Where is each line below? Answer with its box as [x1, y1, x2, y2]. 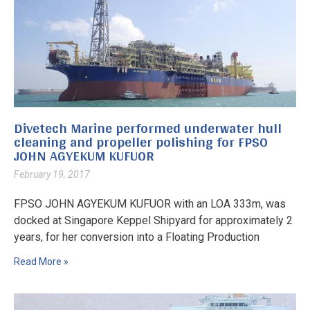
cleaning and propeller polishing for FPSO [14, 129, 268, 155]
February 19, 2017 [14, 169, 90, 181]
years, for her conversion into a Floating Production [14, 230, 259, 244]
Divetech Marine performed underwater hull [14, 116, 282, 141]
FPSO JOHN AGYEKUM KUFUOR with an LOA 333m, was [14, 197, 286, 211]
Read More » [14, 256, 69, 268]
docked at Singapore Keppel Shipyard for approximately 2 [14, 214, 293, 228]
